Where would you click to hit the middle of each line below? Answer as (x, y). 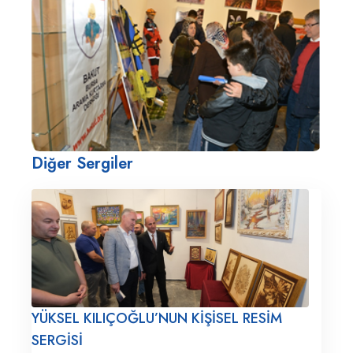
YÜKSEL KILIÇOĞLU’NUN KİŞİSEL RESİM (157, 318)
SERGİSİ (57, 340)
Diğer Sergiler (82, 163)
